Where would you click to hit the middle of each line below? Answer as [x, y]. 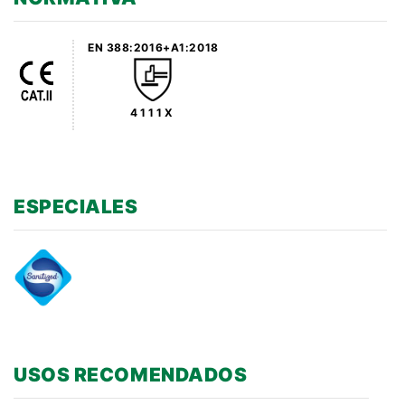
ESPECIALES [76, 206]
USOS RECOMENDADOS [131, 374]
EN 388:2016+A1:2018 [153, 47]
